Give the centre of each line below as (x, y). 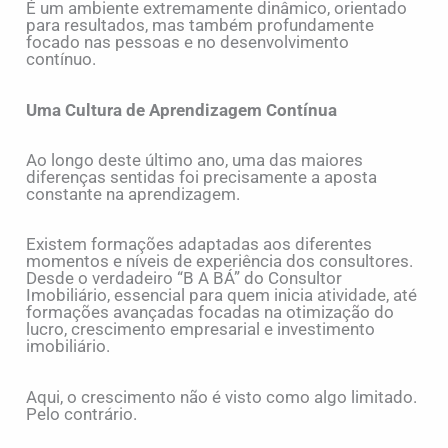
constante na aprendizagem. (133, 194)
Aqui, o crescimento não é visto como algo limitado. (222, 396)
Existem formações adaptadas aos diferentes (199, 244)
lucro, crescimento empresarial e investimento (201, 329)
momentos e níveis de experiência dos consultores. (220, 261)
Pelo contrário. (82, 413)
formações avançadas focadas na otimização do (210, 312)
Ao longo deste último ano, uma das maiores (195, 160)
